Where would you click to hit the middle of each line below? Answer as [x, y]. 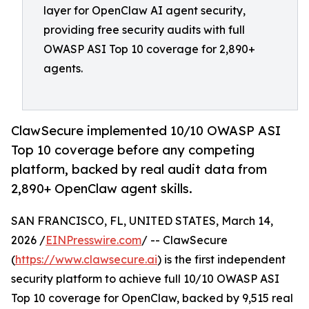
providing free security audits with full [144, 30]
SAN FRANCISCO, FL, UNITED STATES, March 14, [142, 221]
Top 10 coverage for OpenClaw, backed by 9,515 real [152, 298]
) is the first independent [221, 260]
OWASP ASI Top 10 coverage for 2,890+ [149, 49]
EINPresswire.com [93, 240]
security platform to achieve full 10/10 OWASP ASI [145, 279]
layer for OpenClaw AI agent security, [144, 10]
